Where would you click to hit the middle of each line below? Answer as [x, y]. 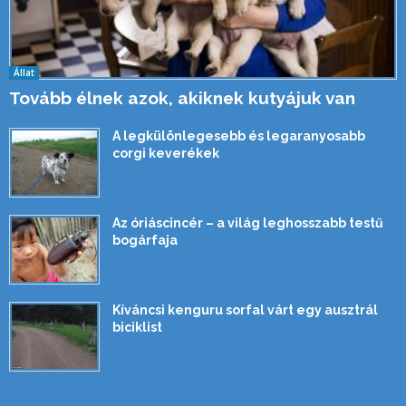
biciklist [137, 328]
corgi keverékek [166, 154]
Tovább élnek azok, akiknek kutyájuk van [182, 98]
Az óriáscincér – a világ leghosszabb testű [248, 223]
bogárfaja [145, 241]
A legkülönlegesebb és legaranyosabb [239, 136]
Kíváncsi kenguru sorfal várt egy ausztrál [245, 310]
